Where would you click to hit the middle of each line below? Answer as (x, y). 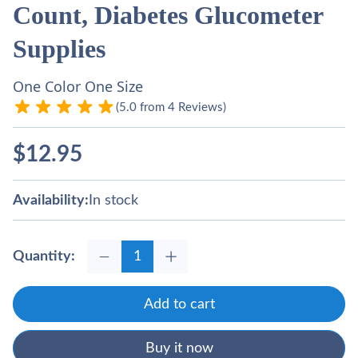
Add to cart (179, 304)
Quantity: (44, 257)
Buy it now (179, 348)
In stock (113, 201)
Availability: (51, 201)
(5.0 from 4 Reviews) (171, 107)
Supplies (59, 49)
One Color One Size (78, 86)
